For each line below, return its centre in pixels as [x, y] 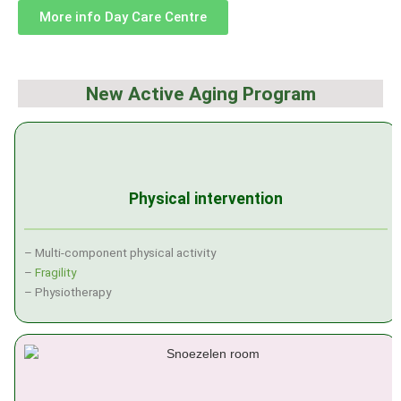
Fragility [55, 272]
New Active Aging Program [200, 94]
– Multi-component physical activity [120, 252]
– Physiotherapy [68, 291]
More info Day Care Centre [123, 17]
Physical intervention [206, 199]
